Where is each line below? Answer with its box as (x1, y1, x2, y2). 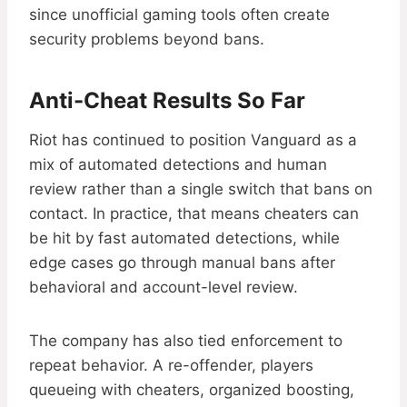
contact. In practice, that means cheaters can (29, 204, 359, 223)
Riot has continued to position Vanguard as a (29, 131, 357, 150)
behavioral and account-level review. (29, 278, 298, 297)
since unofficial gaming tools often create (29, 5, 330, 25)
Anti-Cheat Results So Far (29, 87, 305, 114)
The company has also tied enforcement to (29, 332, 342, 351)
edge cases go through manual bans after (29, 253, 335, 273)
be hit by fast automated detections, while (29, 229, 340, 248)
